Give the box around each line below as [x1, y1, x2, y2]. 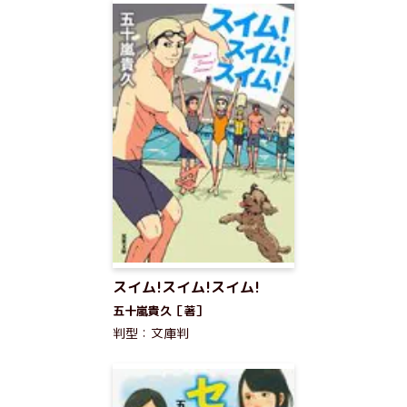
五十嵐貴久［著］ [113, 303, 207, 319]
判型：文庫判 [113, 324, 189, 342]
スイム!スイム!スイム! [113, 277, 260, 297]
